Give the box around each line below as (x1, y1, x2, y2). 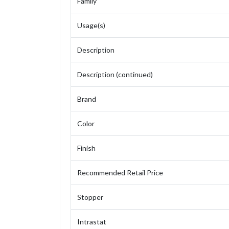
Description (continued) (77, 70, 153, 79)
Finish (77, 144, 96, 153)
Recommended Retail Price (77, 168, 163, 177)
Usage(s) (77, 21, 105, 30)
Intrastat (77, 217, 106, 226)
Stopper (77, 193, 103, 202)
